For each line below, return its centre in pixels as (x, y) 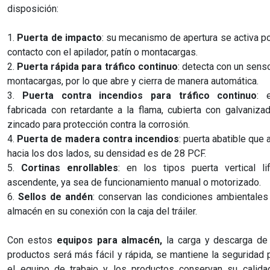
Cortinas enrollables (70, 168)
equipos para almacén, (109, 240)
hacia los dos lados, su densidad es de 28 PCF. (107, 153)
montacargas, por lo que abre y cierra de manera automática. (133, 81)
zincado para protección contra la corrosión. (99, 124)
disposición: (33, 9)
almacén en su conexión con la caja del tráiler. (102, 211)
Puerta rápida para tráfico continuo (97, 67)
